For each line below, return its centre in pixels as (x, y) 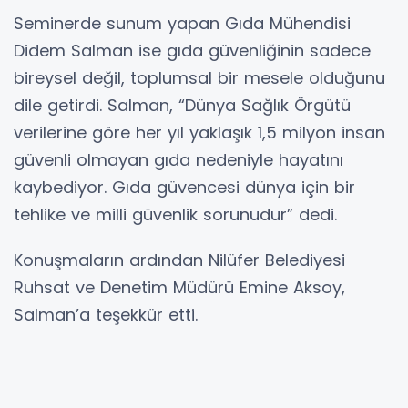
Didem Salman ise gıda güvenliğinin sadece (192, 50)
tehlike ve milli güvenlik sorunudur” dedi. (175, 214)
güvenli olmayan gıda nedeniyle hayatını (178, 159)
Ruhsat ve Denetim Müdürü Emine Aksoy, (179, 287)
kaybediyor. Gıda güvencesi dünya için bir (184, 187)
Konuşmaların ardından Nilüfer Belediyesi (179, 260)
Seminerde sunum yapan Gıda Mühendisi (182, 23)
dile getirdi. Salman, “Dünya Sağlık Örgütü (182, 105)
